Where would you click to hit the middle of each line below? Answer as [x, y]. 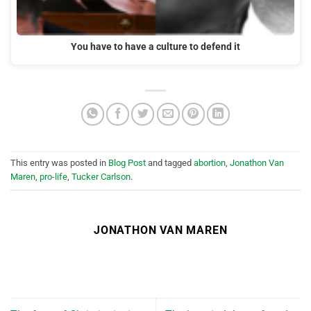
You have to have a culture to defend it [155, 47]
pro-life [53, 177]
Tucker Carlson [101, 177]
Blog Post [127, 163]
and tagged [170, 163]
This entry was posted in [59, 163]
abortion [210, 163]
